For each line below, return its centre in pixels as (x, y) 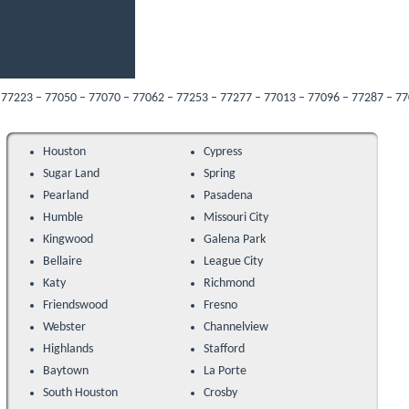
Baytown (65, 372)
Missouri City (236, 218)
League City (234, 262)
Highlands (68, 350)
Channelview (236, 328)
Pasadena (229, 196)
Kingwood (68, 240)
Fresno (221, 306)
